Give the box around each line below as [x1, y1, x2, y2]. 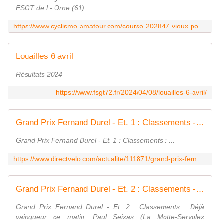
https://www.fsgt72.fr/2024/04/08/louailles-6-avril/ [56, 88, 207, 97]
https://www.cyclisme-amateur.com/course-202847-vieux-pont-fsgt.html [198, 22, 205, 30]
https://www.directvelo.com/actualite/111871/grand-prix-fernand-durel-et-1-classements [197, 155, 204, 163]
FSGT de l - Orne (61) [16, 4, 84, 12]
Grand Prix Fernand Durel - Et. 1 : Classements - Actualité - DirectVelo [196, 118, 204, 128]
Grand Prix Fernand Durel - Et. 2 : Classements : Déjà [16, 203, 204, 211]
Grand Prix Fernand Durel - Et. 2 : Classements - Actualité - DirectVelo [196, 184, 204, 194]
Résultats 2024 [16, 70, 62, 79]
